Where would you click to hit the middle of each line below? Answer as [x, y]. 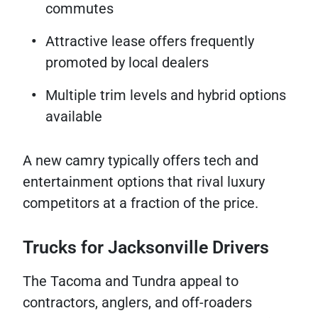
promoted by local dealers [127, 63]
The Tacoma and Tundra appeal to [131, 281]
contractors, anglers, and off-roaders [137, 303]
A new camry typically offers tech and [141, 161]
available [74, 117]
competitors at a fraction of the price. [141, 203]
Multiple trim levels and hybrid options [166, 95]
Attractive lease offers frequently [150, 42]
